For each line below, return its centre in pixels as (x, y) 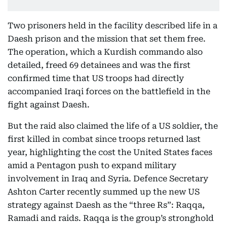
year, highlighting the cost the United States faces (110, 152)
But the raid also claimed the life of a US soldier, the (113, 126)
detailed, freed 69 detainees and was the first (99, 65)
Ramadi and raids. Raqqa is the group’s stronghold (111, 218)
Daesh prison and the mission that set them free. (107, 39)
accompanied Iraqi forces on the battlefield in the (109, 91)
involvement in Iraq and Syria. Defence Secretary (108, 179)
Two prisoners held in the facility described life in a (112, 26)
